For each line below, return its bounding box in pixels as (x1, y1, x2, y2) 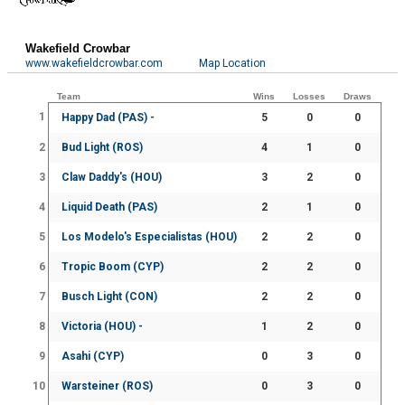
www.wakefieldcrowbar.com (25, 56, 164, 70)
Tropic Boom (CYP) (61, 259, 165, 273)
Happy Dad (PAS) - (61, 110, 155, 124)
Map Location (199, 56, 267, 70)
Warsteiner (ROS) (61, 379, 154, 392)
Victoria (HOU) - (61, 319, 144, 333)
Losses (293, 90, 326, 101)
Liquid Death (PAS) (61, 200, 158, 213)
